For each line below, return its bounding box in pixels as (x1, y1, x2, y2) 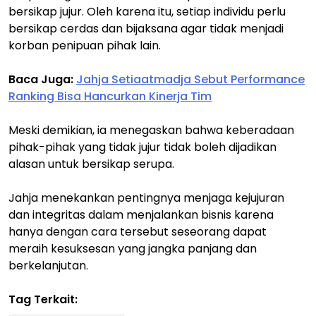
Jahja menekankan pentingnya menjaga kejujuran (8, 190, 284, 206)
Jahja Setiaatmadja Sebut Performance (76, 71, 305, 87)
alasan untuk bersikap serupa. (8, 156, 174, 172)
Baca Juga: (8, 71, 76, 87)
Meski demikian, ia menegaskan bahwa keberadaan (8, 122, 294, 138)
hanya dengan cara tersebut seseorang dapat (8, 224, 267, 240)
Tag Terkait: (8, 291, 78, 308)
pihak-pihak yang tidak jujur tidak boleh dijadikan (8, 139, 276, 155)
